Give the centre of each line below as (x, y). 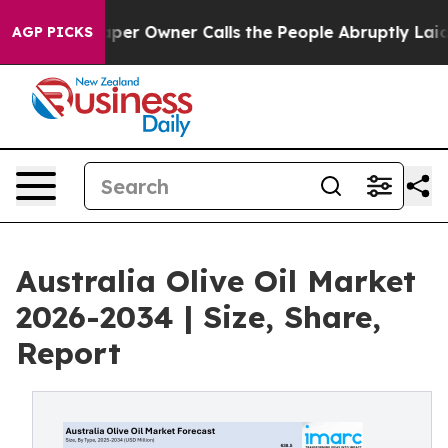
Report (68, 353)
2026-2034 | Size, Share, (198, 317)
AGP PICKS (52, 32)
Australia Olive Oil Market (216, 281)
